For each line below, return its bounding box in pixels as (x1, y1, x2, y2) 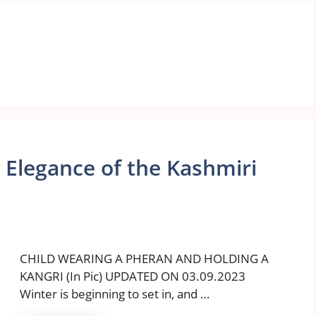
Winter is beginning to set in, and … (20, 286, 209, 303)
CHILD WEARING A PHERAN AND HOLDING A (20, 250, 269, 267)
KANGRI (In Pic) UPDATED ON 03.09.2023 (20, 268, 245, 285)
